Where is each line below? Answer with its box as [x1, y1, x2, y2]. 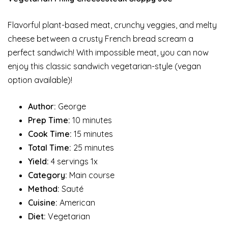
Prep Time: [28, 115, 70, 125]
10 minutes [70, 115, 112, 125]
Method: [28, 183, 60, 194]
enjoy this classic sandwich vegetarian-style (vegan [8, 61, 201, 71]
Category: [28, 169, 67, 180]
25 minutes [71, 142, 114, 153]
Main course [67, 169, 115, 180]
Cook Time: [28, 128, 72, 139]
